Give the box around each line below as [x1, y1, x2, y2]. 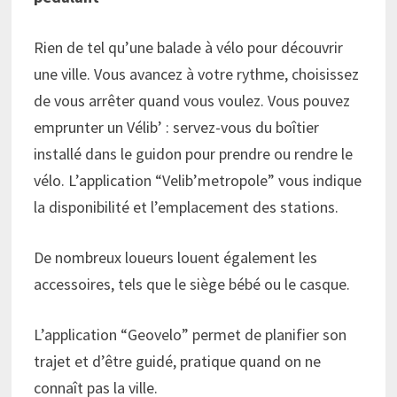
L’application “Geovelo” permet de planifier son [34, 323, 347, 345]
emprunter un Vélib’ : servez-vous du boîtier [34, 116, 320, 137]
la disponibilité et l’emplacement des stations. [34, 196, 339, 217]
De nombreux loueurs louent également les [34, 246, 318, 268]
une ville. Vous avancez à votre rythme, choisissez [34, 63, 360, 84]
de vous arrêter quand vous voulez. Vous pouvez [34, 90, 351, 111]
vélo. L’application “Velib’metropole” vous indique [34, 169, 362, 191]
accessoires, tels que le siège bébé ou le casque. [34, 273, 351, 294]
